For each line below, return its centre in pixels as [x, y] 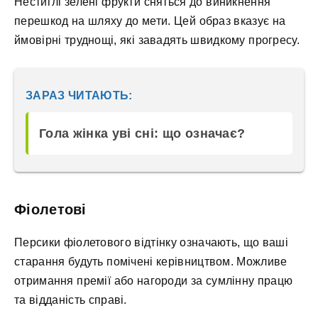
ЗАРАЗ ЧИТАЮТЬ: [79, 96]
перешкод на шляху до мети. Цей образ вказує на [150, 21]
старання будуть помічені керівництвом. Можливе [151, 262]
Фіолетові [50, 210]
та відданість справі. [71, 300]
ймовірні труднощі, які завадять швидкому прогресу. [157, 40]
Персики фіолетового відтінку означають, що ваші [152, 243]
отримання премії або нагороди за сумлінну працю [154, 281]
